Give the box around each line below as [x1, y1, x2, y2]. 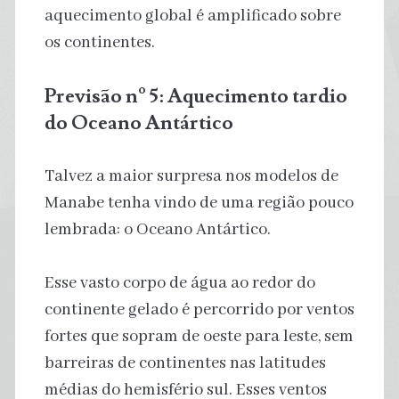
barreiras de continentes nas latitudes [44, 352, 326, 374]
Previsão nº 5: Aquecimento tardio [44, 82, 347, 110]
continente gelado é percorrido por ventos [44, 298, 354, 321]
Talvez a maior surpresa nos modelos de [44, 165, 338, 187]
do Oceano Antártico [44, 109, 233, 136]
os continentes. [44, 31, 155, 53]
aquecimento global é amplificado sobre [44, 4, 341, 27]
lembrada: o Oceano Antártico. [44, 218, 271, 240]
